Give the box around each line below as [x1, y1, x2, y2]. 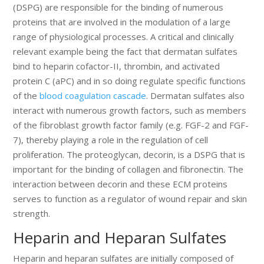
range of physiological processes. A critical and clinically [13, 31, 235, 43]
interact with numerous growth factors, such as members [13, 104, 247, 117]
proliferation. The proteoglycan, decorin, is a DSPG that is [13, 148, 246, 161]
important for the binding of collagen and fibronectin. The [13, 163, 244, 176]
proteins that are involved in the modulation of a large [13, 16, 231, 28]
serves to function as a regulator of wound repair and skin [13, 193, 247, 205]
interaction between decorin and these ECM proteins [13, 178, 228, 190]
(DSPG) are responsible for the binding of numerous [13, 1, 224, 14]
